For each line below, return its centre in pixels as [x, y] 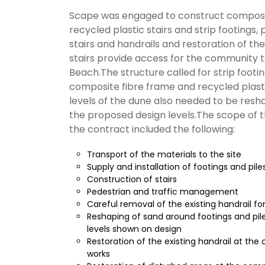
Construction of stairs [132, 180]
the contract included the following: [152, 130]
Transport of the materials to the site [164, 155]
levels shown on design [134, 229]
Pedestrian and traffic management [163, 192]
